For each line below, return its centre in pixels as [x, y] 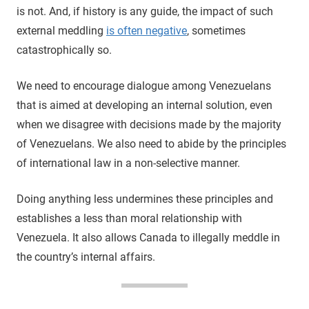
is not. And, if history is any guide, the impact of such [145, 11]
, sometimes [216, 30]
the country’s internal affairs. [86, 257]
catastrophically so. [64, 50]
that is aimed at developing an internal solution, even [144, 105]
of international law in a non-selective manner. [128, 163]
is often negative [147, 30]
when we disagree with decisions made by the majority [149, 124]
